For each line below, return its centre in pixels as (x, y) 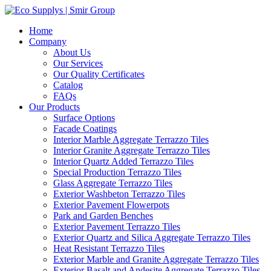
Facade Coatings (85, 129)
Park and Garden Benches (103, 216)
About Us (72, 52)
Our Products (54, 107)
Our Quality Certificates (99, 74)
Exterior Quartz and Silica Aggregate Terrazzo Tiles (152, 237)
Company (48, 41)
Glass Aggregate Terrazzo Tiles (113, 183)
